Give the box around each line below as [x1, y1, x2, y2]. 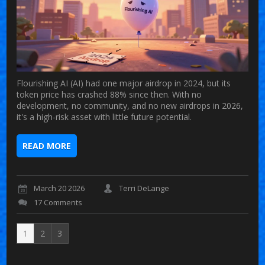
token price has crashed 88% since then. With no [17, 89, 202, 101]
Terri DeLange [119, 183, 170, 194]
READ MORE [22, 140, 72, 152]
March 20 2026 [34, 183, 85, 194]
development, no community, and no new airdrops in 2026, [17, 100, 244, 112]
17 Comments [34, 197, 83, 208]
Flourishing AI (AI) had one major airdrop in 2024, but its [17, 77, 231, 89]
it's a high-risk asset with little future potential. [17, 111, 192, 123]
